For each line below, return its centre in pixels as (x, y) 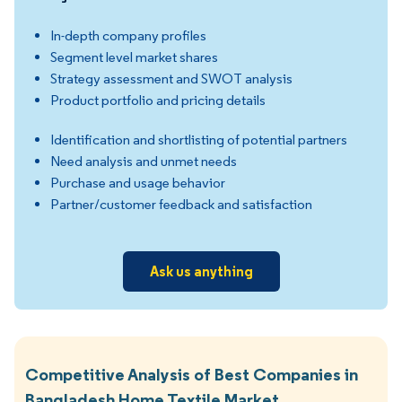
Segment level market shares (134, 57)
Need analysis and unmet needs (144, 161)
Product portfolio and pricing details (158, 100)
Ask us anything (201, 271)
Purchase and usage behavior (138, 182)
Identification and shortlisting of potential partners (199, 139)
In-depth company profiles (128, 35)
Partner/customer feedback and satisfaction (181, 204)
